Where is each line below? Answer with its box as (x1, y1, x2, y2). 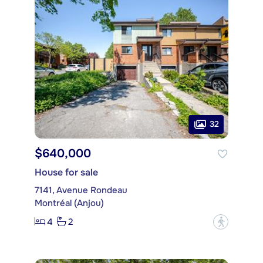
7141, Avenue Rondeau (35, 184, 127, 196)
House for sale (35, 166, 98, 178)
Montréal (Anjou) (35, 197, 104, 209)
